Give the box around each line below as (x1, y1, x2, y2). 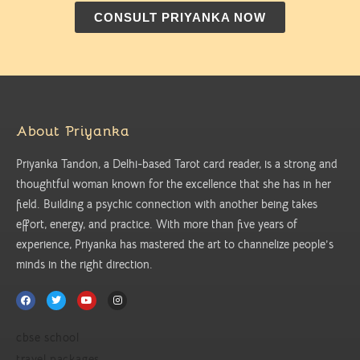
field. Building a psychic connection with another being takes (16, 196, 317, 211)
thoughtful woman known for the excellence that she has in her (16, 176, 331, 191)
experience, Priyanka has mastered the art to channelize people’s (16, 236, 333, 252)
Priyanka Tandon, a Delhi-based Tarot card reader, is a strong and (16, 156, 337, 171)
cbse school (16, 329, 80, 345)
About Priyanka (16, 121, 130, 140)
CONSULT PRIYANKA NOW (94, 10, 266, 24)
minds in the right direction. (16, 256, 153, 272)
